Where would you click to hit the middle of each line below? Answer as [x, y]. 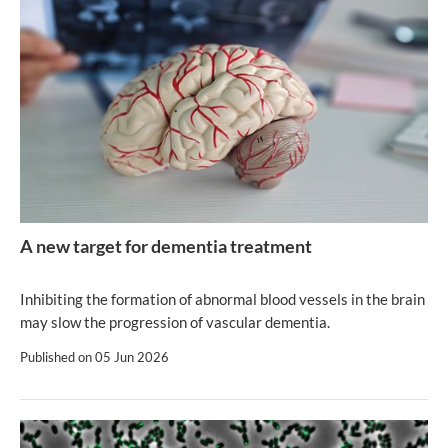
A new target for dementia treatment [166, 245]
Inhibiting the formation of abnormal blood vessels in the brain [222, 298]
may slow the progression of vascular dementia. [175, 321]
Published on [57, 356]
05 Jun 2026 [132, 356]
